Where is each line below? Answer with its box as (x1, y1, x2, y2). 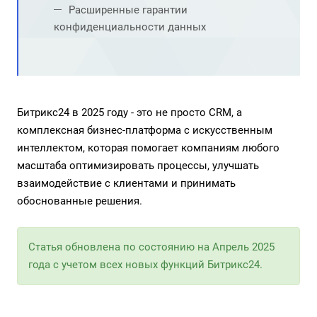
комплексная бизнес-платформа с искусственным (17, 124, 272, 137)
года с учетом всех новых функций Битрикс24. (28, 258, 263, 271)
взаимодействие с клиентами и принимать (17, 177, 236, 190)
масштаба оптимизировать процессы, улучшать (17, 159, 259, 172)
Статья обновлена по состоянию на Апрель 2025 (28, 241, 275, 253)
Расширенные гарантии (69, 4, 188, 16)
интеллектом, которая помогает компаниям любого (17, 142, 279, 154)
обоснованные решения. (17, 195, 142, 207)
